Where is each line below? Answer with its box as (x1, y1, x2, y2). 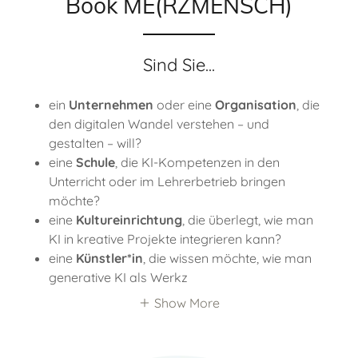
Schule (75, 153, 115, 170)
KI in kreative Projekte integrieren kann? (48, 230, 281, 247)
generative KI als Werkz (48, 268, 188, 285)
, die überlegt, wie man (181, 211, 313, 228)
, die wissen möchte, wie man (142, 249, 312, 266)
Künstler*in (75, 249, 143, 266)
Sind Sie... (143, 53, 215, 76)
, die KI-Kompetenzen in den (114, 153, 280, 170)
